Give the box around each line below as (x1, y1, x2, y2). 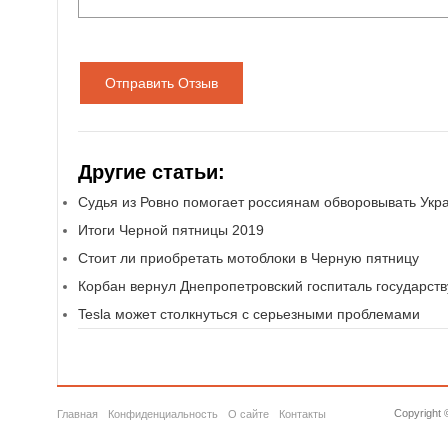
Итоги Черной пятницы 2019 (78, 222, 264, 238)
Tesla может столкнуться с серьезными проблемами (78, 306, 420, 322)
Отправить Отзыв (105, 75, 218, 91)
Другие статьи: (78, 161, 225, 183)
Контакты (279, 408, 326, 420)
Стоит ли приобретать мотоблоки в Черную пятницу (78, 250, 419, 266)
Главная (57, 408, 98, 420)
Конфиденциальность (108, 408, 218, 420)
